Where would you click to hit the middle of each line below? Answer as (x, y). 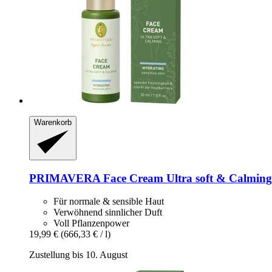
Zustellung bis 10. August (78, 255)
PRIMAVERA (65, 178)
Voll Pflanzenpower (91, 223)
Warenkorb (53, 123)
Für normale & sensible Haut (109, 202)
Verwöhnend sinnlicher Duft (108, 212)
